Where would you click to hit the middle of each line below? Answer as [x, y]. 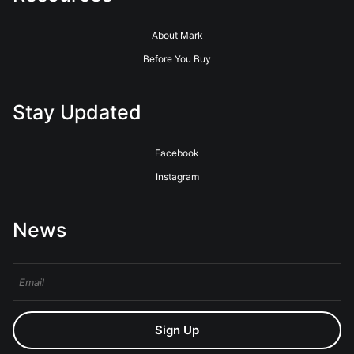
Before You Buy [177, 59]
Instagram [177, 177]
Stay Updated [77, 112]
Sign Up [177, 330]
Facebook [177, 153]
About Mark [177, 35]
